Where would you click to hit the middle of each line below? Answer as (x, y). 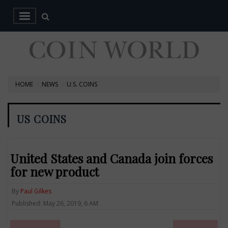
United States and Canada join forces (112, 158)
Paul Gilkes (36, 191)
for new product (55, 171)
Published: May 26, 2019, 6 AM (55, 203)
